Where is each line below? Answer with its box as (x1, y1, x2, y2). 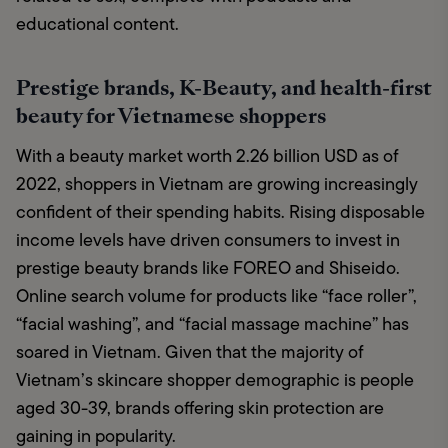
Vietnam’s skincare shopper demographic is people (16, 367, 414, 394)
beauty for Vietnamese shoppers (16, 101, 326, 132)
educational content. (16, 11, 179, 38)
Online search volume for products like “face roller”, (16, 283, 417, 310)
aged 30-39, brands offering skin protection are (16, 395, 384, 422)
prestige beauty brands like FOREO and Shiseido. (16, 255, 400, 282)
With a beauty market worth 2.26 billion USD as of (16, 143, 399, 170)
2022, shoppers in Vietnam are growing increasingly (16, 171, 418, 198)
